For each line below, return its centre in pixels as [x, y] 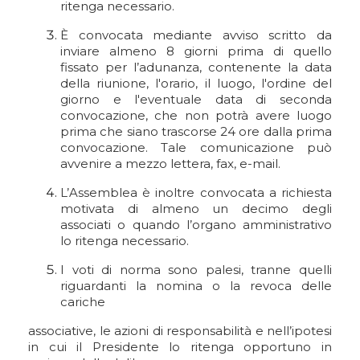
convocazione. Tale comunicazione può [196, 147]
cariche [83, 302]
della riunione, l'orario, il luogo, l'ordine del [196, 83]
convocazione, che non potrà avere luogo [196, 115]
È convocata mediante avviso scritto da [196, 35]
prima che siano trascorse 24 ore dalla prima [196, 131]
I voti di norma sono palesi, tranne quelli [196, 270]
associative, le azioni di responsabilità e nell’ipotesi [180, 331]
